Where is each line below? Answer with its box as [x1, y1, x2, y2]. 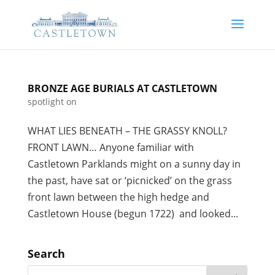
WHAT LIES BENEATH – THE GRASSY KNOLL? [27, 124, 227, 137]
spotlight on [27, 96, 77, 107]
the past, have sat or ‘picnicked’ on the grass [27, 174, 232, 187]
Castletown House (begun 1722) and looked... [27, 207, 238, 220]
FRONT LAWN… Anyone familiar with [27, 141, 194, 154]
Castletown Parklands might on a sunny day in [27, 157, 241, 171]
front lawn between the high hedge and [27, 190, 209, 204]
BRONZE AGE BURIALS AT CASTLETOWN [27, 82, 217, 95]
